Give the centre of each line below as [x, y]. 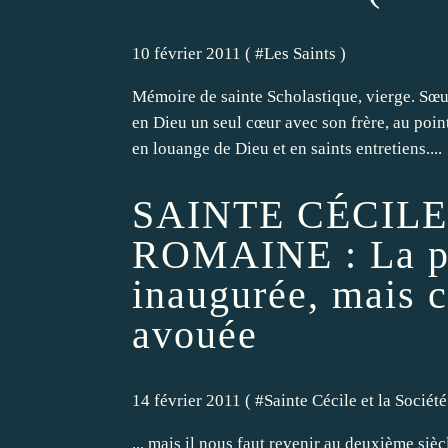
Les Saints [300, 53]
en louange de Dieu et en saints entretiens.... [287, 148]
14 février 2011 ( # [198, 400]
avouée [195, 334]
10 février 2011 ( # [198, 53]
